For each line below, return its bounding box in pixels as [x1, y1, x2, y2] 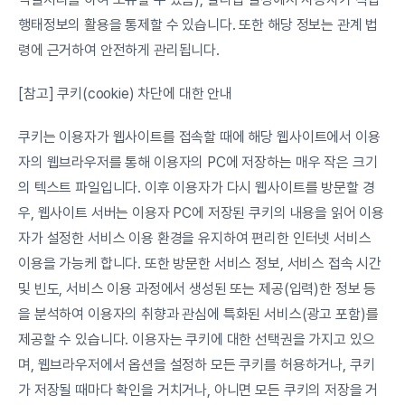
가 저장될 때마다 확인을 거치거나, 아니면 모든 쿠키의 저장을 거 [18, 381, 379, 399]
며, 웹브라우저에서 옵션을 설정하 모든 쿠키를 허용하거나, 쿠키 [18, 356, 375, 373]
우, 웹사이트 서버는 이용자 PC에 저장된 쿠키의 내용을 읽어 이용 [18, 204, 385, 221]
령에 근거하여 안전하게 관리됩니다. [18, 42, 220, 59]
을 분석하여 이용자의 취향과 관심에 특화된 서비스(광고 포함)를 [18, 306, 379, 323]
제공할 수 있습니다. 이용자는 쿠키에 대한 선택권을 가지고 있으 [18, 331, 375, 348]
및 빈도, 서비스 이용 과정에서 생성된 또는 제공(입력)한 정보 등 [18, 280, 377, 297]
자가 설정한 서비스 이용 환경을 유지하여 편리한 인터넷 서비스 [18, 230, 372, 247]
